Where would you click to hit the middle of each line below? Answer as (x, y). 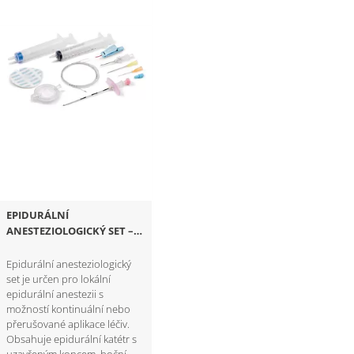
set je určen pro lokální (59, 279)
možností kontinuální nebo (69, 309)
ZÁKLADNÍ (33, 247)
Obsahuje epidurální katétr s (72, 339)
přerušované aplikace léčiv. (68, 324)
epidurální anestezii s (55, 294)
